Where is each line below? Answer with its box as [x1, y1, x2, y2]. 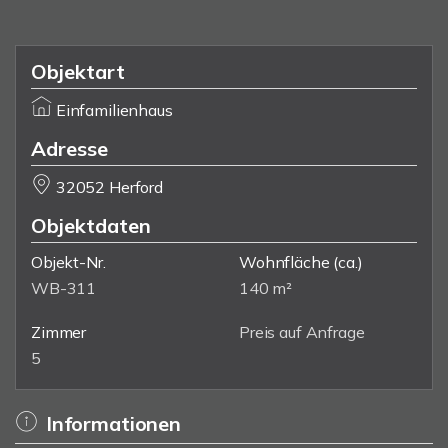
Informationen [45, 411, 181, 436]
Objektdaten [31, 213, 151, 238]
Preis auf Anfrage [239, 322, 365, 342]
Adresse [31, 136, 108, 161]
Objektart [31, 59, 125, 84]
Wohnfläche [239, 252, 330, 272]
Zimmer [31, 322, 87, 342]
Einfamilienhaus [55, 100, 173, 120]
